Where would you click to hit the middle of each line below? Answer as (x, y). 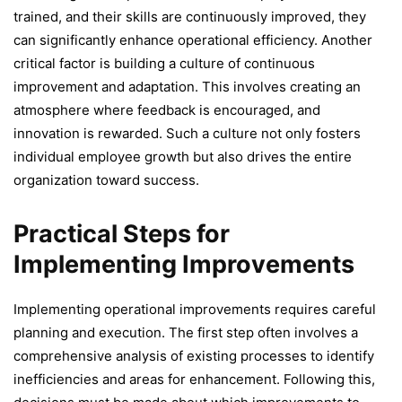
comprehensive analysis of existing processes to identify (194, 355)
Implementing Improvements (184, 264)
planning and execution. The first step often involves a (186, 332)
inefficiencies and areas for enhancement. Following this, (194, 379)
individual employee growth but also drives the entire (183, 156)
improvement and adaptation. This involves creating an (187, 86)
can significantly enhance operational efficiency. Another (193, 39)
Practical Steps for (122, 233)
